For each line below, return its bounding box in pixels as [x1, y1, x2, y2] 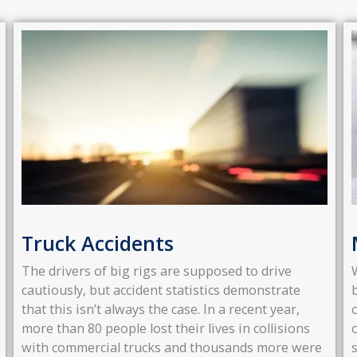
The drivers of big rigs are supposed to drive [21, 261, 292, 280]
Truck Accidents [21, 229, 174, 257]
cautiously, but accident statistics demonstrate [21, 280, 300, 299]
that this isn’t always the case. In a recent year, [21, 300, 300, 318]
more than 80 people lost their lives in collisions [21, 319, 310, 337]
